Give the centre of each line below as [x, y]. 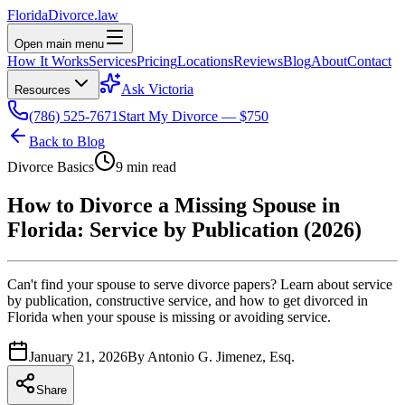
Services [113, 61]
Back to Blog [67, 141]
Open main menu [59, 44]
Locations [205, 61]
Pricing [157, 61]
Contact [369, 61]
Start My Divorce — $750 [193, 116]
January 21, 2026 [78, 356]
